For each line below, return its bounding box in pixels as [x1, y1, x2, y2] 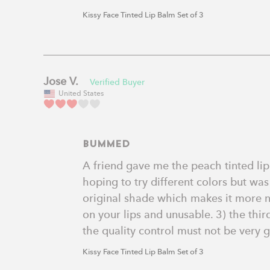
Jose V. [43, 76, 78, 87]
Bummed [83, 140, 130, 149]
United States [58, 90, 104, 98]
